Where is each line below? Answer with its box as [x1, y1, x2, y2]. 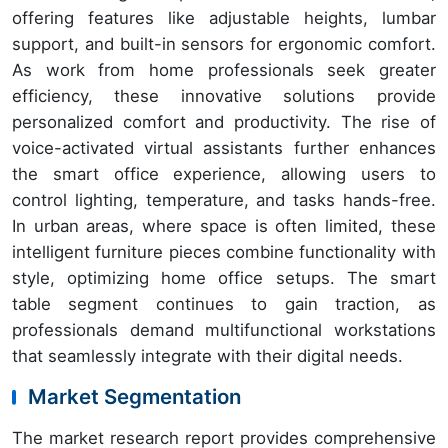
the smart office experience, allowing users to [12, 164, 436, 185]
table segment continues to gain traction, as [12, 294, 436, 315]
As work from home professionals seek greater [12, 60, 436, 81]
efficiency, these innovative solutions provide [12, 86, 436, 107]
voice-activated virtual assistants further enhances [12, 138, 436, 159]
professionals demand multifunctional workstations [12, 320, 436, 341]
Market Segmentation [28, 384, 241, 410]
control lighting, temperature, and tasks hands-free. [12, 190, 436, 211]
